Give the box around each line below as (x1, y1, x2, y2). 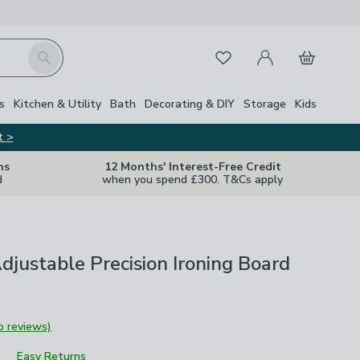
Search (27, 42, 65, 59)
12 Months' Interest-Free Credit (104, 159, 281, 174)
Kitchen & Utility (14, 96, 101, 112)
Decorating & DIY (145, 96, 235, 112)
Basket (288, 39, 329, 57)
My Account (246, 39, 313, 57)
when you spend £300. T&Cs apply (102, 172, 283, 187)
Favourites (203, 46, 263, 63)
